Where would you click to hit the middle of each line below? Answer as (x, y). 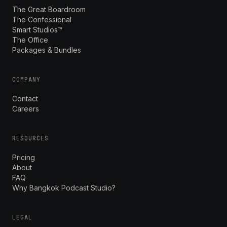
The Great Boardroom (49, 9)
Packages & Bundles (47, 50)
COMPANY (26, 80)
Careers (26, 109)
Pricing (24, 157)
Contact (25, 99)
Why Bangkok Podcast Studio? (64, 188)
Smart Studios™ (37, 30)
